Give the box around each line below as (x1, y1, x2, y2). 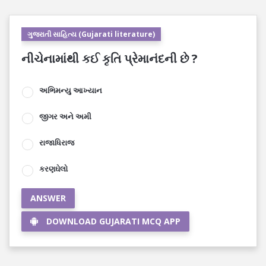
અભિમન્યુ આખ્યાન (39, 85, 102, 96)
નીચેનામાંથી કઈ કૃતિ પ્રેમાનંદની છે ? (21, 50, 198, 66)
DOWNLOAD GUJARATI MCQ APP (46, 216, 180, 227)
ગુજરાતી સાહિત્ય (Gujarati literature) (27, 29, 155, 39)
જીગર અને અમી (39, 111, 91, 122)
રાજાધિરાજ (39, 137, 74, 148)
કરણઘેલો (39, 163, 68, 174)
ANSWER (30, 192, 66, 204)
